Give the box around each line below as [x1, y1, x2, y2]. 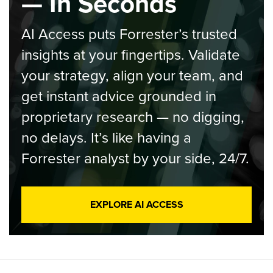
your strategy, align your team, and [21, 65, 243, 85]
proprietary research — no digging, [21, 106, 244, 127]
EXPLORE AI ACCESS [90, 197, 183, 211]
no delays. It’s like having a [21, 127, 191, 147]
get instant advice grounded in [21, 85, 216, 106]
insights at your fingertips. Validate [21, 44, 240, 65]
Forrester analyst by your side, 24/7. [21, 147, 249, 168]
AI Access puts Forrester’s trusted [21, 23, 237, 44]
